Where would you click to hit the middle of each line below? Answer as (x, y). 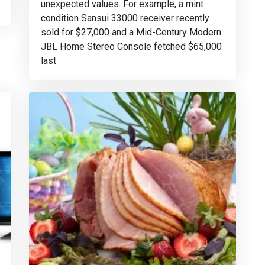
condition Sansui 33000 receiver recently (125, 18)
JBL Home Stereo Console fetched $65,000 (131, 46)
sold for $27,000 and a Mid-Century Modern (131, 32)
